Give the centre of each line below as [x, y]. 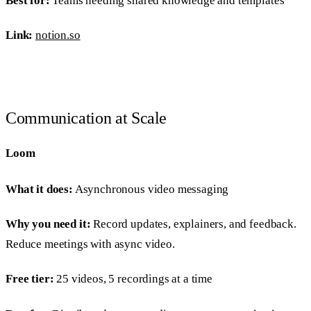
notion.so [58, 35]
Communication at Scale [86, 118]
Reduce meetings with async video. [90, 244]
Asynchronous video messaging [151, 189]
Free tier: [30, 279]
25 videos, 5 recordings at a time [133, 279]
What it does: [39, 189]
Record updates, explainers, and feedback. [193, 224]
